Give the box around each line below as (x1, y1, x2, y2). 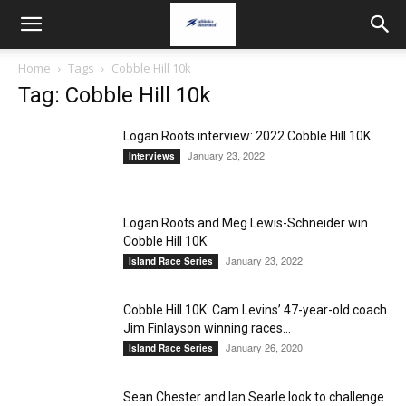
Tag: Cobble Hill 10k (18, 82, 211, 108)
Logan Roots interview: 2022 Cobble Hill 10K (123, 129, 371, 143)
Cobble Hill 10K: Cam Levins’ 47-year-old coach (123, 303, 387, 317)
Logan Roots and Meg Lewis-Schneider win (123, 216, 368, 230)
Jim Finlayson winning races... (123, 321, 291, 335)
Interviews (129, 150, 175, 162)
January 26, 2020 (226, 340, 303, 354)
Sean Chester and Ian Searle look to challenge (123, 390, 384, 404)
